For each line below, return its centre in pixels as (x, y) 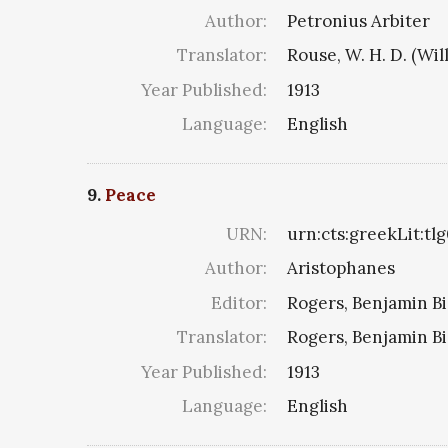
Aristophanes (341, 268)
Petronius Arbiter (358, 20)
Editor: (239, 302)
